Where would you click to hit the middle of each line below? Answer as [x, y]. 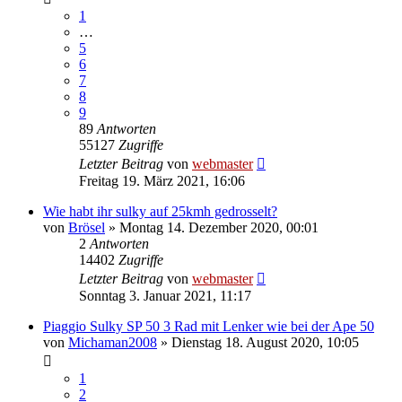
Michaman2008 [113, 343]
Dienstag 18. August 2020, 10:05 [265, 343]
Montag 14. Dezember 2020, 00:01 [219, 228]
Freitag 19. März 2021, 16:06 [162, 181]
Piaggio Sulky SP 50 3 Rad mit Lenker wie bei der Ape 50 [209, 327]
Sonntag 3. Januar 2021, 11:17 [165, 296]
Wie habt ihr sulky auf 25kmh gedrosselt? [160, 212]
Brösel [87, 228]
